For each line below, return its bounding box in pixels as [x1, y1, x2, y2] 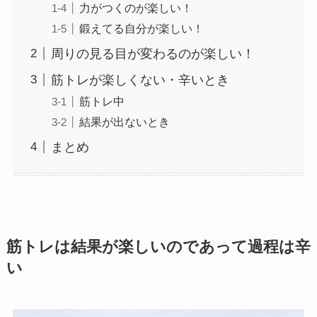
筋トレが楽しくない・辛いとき [50, 72, 229, 87]
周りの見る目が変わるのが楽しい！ [50, 46, 255, 61]
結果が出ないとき [79, 115, 170, 128]
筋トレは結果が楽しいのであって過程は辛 [6, 238, 311, 255]
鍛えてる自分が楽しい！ [79, 21, 204, 35]
